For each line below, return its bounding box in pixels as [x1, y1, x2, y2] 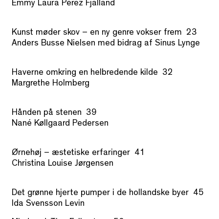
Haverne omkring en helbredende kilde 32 [12, 69, 173, 78]
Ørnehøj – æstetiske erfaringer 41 [12, 149, 145, 158]
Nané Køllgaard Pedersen [12, 120, 109, 129]
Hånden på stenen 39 [12, 109, 97, 118]
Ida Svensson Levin [12, 200, 85, 209]
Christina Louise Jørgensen [12, 160, 113, 169]
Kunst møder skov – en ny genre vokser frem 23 [12, 29, 197, 38]
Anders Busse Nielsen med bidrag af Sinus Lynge [12, 40, 200, 49]
